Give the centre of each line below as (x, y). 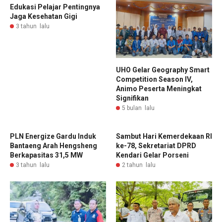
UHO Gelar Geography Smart (163, 70)
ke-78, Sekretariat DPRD (156, 145)
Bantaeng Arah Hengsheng (54, 145)
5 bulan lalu (138, 108)
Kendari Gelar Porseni (152, 155)
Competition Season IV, (154, 79)
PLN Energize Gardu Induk (53, 136)
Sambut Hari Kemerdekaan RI (164, 136)
